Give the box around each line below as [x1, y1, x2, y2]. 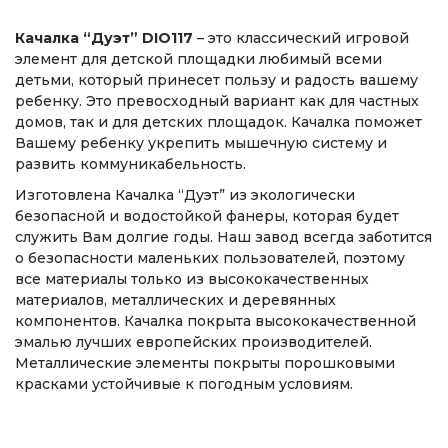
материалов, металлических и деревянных [15, 291, 336, 309]
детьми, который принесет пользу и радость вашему [15, 71, 418, 89]
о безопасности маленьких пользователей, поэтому [15, 249, 405, 267]
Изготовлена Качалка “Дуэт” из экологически [15, 186, 355, 204]
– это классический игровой [193, 29, 409, 47]
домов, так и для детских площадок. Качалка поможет [15, 113, 422, 131]
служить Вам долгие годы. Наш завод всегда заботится [15, 228, 432, 246]
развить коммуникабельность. [15, 155, 246, 173]
